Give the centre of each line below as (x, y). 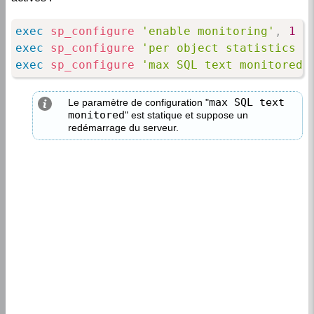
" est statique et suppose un (186, 115)
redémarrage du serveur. (123, 128)
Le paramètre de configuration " (138, 103)
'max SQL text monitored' (225, 64)
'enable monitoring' (208, 31)
